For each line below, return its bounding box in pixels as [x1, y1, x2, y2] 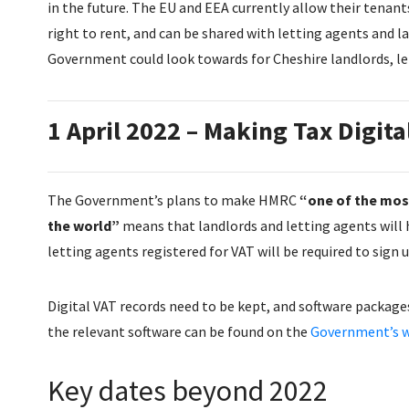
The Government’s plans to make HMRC [47, 190, 299, 209]
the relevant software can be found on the [47, 321, 310, 341]
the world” [47, 215, 120, 235]
